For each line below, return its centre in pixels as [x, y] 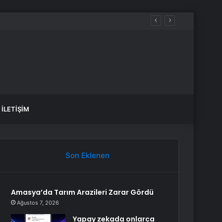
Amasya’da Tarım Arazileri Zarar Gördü [83, 192]
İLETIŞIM [15, 109]
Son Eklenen [87, 155]
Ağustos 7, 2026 [38, 203]
